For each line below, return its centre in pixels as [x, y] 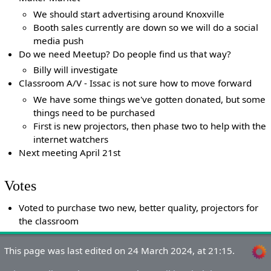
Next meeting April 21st [70, 152]
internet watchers [71, 139]
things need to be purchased [94, 112]
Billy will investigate [76, 70]
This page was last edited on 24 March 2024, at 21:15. [119, 251]
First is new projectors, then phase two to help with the [150, 126]
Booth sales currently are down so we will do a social [146, 27]
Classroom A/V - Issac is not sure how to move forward [135, 83]
